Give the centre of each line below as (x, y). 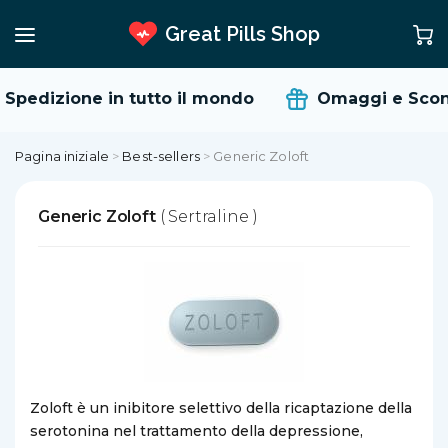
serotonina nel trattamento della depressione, (196, 431)
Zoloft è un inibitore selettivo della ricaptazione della (221, 408)
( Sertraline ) (208, 216)
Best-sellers (161, 156)
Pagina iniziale (62, 156)
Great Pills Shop (242, 34)
